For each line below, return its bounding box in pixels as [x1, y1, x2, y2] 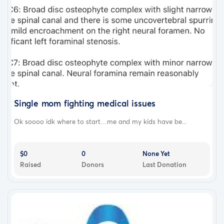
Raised [20, 160, 41, 169]
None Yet [142, 149, 170, 158]
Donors [81, 160, 104, 169]
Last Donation [142, 160, 187, 169]
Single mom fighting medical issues [14, 97, 156, 109]
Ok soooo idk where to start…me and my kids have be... [14, 117, 186, 126]
